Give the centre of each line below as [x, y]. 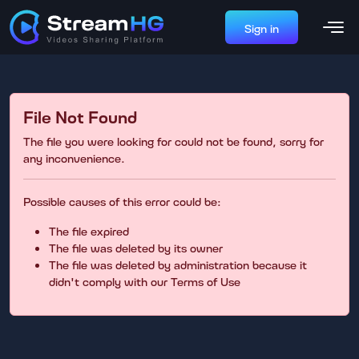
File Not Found [80, 116]
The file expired [89, 230]
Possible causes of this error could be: [122, 201]
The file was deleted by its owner [136, 247]
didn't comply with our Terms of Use [145, 281]
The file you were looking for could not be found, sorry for [173, 141]
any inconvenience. [74, 157]
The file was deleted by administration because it [178, 264]
